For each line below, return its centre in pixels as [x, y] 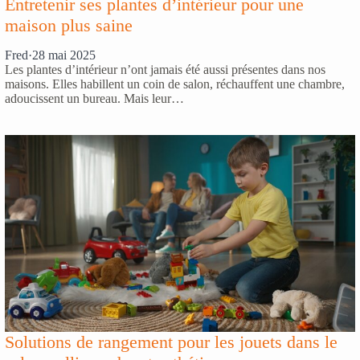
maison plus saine [69, 26]
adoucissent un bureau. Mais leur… [94, 99]
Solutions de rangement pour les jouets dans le [171, 342]
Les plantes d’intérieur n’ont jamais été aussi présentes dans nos [165, 70]
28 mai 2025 [64, 55]
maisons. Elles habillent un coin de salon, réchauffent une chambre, [175, 84]
